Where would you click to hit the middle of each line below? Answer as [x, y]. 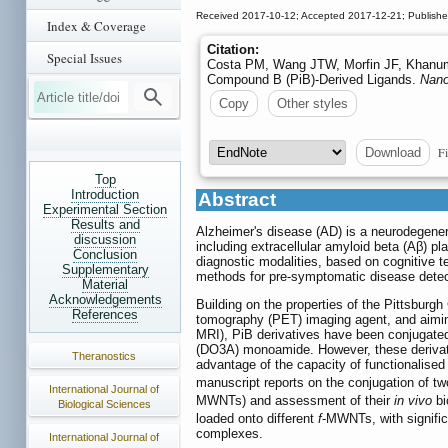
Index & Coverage [96, 26]
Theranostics [104, 356]
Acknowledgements [105, 299]
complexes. [229, 433]
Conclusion [105, 254]
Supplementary [105, 269]
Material [105, 284]
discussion [105, 239]
